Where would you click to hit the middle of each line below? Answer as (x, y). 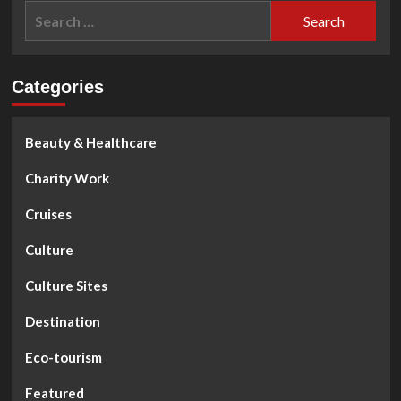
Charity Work (67, 179)
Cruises (48, 214)
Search (47, 12)
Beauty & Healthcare (90, 143)
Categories (57, 87)
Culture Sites (66, 286)
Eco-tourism (63, 358)
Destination (62, 322)
